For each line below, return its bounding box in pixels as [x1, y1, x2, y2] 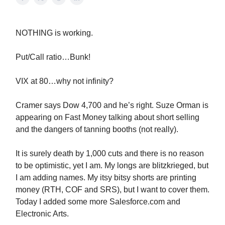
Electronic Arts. [16, 209, 69, 218]
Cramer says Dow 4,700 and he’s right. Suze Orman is [16, 101, 208, 109]
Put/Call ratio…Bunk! [16, 53, 90, 61]
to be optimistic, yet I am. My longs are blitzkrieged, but [16, 161, 208, 170]
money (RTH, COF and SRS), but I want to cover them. [16, 185, 209, 194]
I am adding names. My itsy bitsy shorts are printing [16, 173, 196, 182]
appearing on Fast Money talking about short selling [16, 113, 199, 122]
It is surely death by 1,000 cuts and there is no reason [16, 149, 204, 158]
